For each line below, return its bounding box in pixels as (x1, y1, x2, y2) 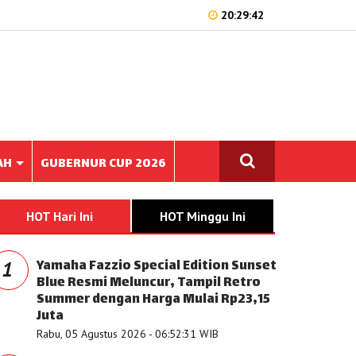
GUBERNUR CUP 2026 (41, 153, 166, 175)
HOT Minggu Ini (160, 208, 246, 224)
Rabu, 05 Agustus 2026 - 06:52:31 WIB (37, 327, 219, 341)
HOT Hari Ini (26, 208, 93, 224)
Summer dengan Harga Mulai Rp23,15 (37, 288, 270, 311)
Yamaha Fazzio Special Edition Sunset (37, 255, 277, 278)
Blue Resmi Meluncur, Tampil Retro (37, 272, 261, 295)
